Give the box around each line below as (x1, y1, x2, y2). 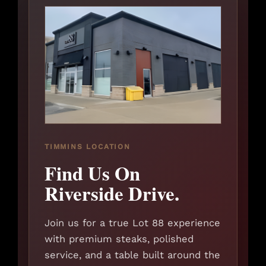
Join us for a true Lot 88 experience (45, 217, 220, 229)
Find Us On (45, 159, 140, 188)
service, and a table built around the (45, 249, 220, 261)
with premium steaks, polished (45, 233, 194, 245)
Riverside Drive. (45, 179, 179, 208)
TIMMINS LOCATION (45, 142, 131, 151)
